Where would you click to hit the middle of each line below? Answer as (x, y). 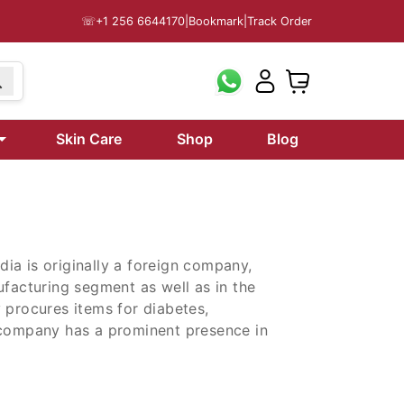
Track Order (280, 21)
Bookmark (216, 21)
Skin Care (89, 139)
